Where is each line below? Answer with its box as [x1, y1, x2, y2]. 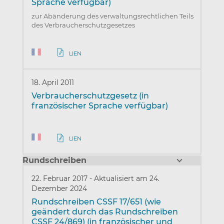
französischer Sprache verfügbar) [31, 100, 168, 110]
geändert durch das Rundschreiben [31, 207, 178, 217]
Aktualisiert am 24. [93, 174, 159, 183]
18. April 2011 [31, 77, 74, 87]
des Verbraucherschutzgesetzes [31, 21, 135, 29]
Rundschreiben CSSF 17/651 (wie [31, 197, 161, 207]
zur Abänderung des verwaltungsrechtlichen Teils [31, 12, 193, 20]
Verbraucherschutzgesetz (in [31, 90, 149, 100]
